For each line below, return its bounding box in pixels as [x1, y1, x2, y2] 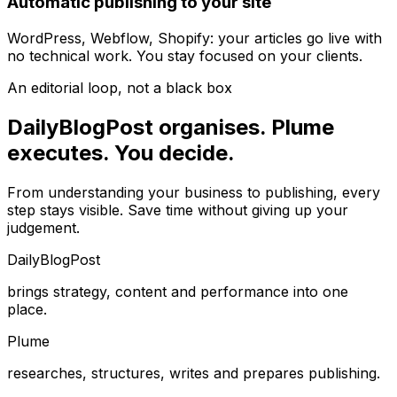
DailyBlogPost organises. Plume [7, 113, 334, 140]
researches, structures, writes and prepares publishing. [7, 363, 380, 382]
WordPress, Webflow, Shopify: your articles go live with [7, 28, 382, 47]
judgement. [7, 218, 80, 237]
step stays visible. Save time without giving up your [7, 200, 348, 219]
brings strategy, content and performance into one [7, 282, 348, 300]
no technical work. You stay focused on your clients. [7, 46, 362, 65]
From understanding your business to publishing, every [7, 183, 380, 201]
